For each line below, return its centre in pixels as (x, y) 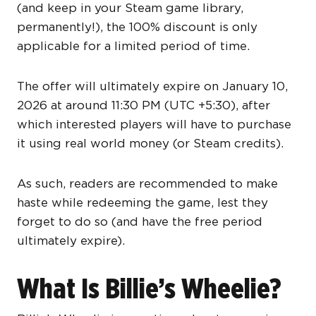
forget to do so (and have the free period (140, 222)
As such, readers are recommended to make (147, 184)
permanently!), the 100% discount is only (137, 27)
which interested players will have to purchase (154, 124)
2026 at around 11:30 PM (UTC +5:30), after (144, 105)
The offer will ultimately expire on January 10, (152, 86)
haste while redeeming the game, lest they (142, 203)
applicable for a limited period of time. (133, 46)
